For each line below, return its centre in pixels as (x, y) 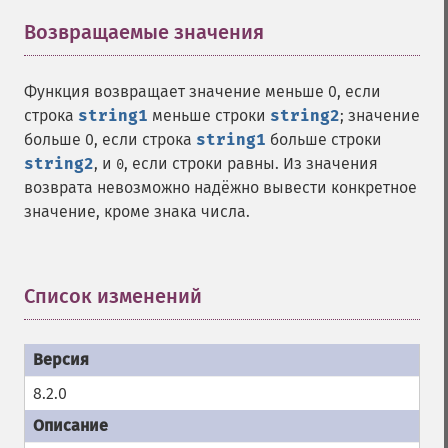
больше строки (324, 139)
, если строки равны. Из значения (251, 163)
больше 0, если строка (110, 139)
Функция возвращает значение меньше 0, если (202, 91)
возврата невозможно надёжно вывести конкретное (220, 187)
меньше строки (209, 115)
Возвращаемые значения (144, 32)
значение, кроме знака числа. (137, 211)
